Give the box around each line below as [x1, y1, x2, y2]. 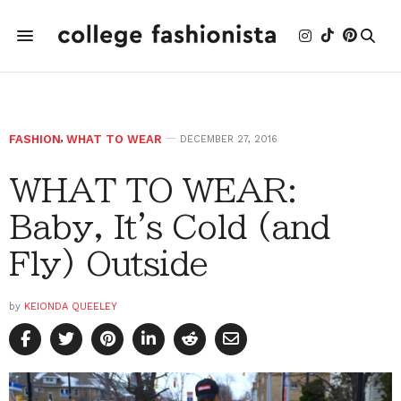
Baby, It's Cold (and [9, 210, 330, 243]
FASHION [9, 132, 61, 146]
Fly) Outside [9, 247, 209, 279]
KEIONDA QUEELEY [24, 301, 117, 312]
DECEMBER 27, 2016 [180, 133, 277, 145]
